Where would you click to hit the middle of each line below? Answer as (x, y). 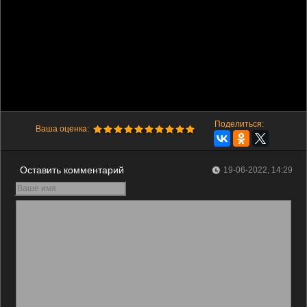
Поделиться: (239, 124)
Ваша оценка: (62, 128)
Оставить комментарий (72, 170)
